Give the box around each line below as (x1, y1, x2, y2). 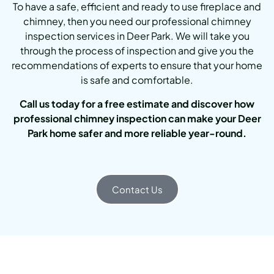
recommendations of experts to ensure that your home (12, 59, 262, 72)
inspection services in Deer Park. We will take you (24, 29, 250, 43)
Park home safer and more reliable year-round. (28, 126, 246, 139)
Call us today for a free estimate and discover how (20, 97, 254, 110)
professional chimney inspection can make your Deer (13, 111, 261, 125)
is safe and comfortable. (81, 73, 193, 87)
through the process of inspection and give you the (20, 44, 254, 57)
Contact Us (111, 183, 163, 196)
